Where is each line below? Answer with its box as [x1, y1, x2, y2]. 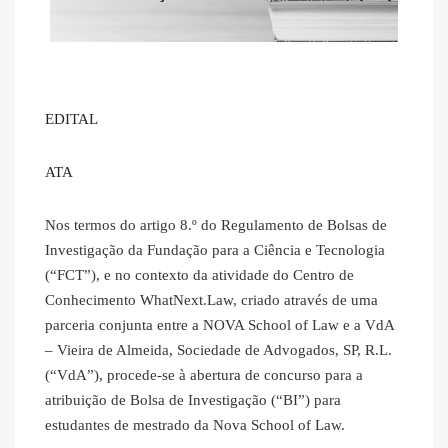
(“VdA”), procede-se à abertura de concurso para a [45, 367, 363, 384]
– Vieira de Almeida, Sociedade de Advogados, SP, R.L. [45, 342, 392, 359]
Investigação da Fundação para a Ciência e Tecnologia [45, 242, 385, 259]
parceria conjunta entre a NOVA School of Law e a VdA [45, 317, 394, 334]
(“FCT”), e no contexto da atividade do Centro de [45, 267, 354, 284]
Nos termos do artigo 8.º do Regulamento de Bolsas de [45, 217, 387, 234]
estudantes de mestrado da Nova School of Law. [45, 417, 345, 434]
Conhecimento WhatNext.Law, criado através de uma [45, 292, 378, 309]
